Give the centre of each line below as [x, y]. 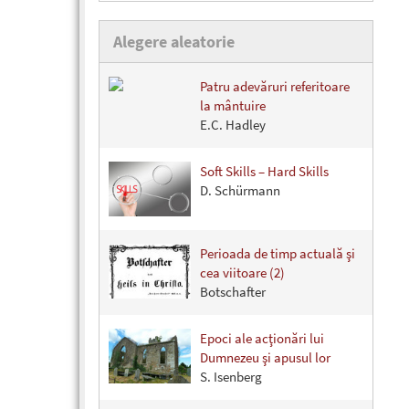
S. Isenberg [231, 377]
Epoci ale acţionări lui [262, 339]
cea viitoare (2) [242, 273]
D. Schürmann [240, 191]
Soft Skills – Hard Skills [264, 172]
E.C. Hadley [233, 125]
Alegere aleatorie [174, 42]
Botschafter [233, 292]
